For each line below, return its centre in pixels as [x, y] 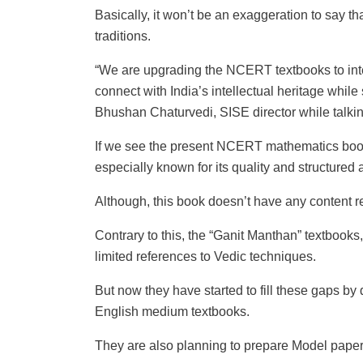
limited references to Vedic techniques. [207, 257]
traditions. [123, 36]
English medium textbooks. [172, 312]
